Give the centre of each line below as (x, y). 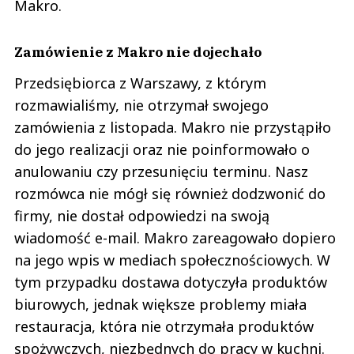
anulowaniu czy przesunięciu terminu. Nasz (161, 172)
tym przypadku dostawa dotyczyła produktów (171, 282)
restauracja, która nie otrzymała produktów (164, 327)
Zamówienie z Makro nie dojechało (138, 52)
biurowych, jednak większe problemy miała (160, 305)
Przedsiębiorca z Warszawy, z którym (140, 83)
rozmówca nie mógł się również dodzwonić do (170, 194)
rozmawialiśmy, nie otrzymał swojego (141, 105)
